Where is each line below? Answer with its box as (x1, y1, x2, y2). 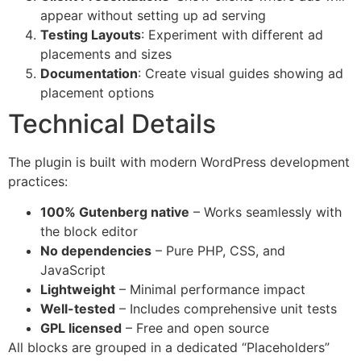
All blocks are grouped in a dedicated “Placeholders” (8, 339, 330, 356)
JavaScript (40, 262, 106, 279)
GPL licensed (40, 320, 122, 337)
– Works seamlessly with (189, 204, 342, 221)
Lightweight (40, 281, 115, 298)
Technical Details (8, 107, 216, 139)
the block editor (40, 223, 138, 240)
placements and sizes (40, 45, 172, 62)
